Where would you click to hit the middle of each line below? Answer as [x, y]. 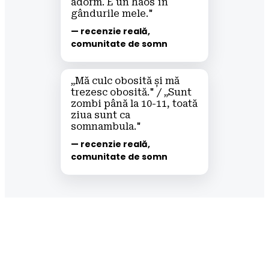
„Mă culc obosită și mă [125, 80]
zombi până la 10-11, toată [134, 103]
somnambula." [106, 126]
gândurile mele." [112, 14]
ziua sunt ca [101, 115]
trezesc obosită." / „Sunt [131, 92]
